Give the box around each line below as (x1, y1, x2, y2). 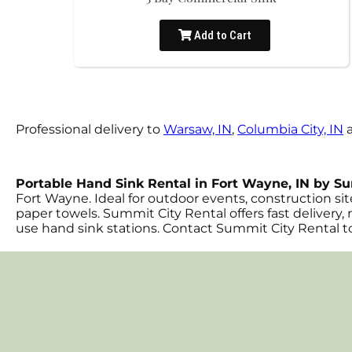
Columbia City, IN (237, 122, 343, 137)
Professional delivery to (16, 122, 163, 137)
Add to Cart (192, 28, 251, 42)
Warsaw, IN (163, 122, 232, 137)
